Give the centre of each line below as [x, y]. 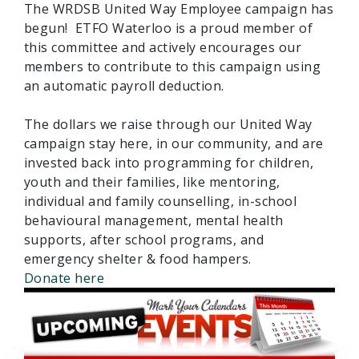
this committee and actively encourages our [163, 47]
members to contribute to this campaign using [173, 66]
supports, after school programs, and [144, 239]
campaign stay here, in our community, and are [174, 143]
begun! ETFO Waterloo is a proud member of [169, 28]
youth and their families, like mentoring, [152, 182]
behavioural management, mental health [154, 220]
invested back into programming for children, [169, 162]
